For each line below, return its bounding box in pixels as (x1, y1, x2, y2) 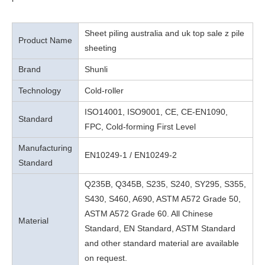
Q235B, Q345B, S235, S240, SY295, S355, (85, 179, 246, 189)
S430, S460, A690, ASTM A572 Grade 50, (85, 193, 241, 203)
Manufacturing (18, 143, 72, 153)
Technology (18, 85, 61, 95)
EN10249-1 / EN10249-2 (85, 150, 177, 160)
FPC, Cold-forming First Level (85, 121, 196, 131)
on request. (85, 253, 127, 263)
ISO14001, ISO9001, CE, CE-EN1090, (85, 106, 228, 117)
